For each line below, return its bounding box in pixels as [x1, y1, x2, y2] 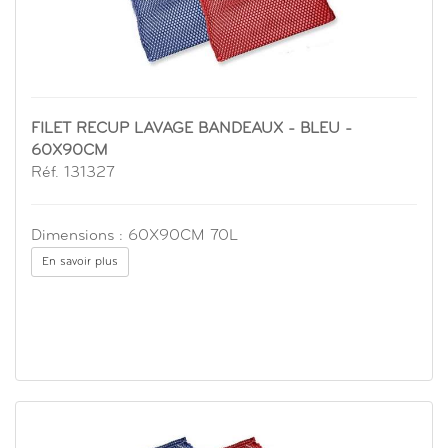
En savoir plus [42, 256, 118, 269]
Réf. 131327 [31, 165, 115, 182]
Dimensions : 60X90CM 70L [31, 228, 238, 245]
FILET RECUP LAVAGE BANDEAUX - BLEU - [31, 121, 352, 138]
